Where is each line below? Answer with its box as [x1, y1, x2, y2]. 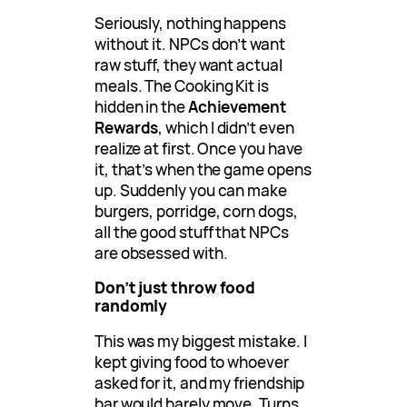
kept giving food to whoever [94, 352, 289, 373]
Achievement [187, 96, 286, 118]
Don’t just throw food [94, 277, 256, 299]
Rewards [94, 117, 159, 139]
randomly [94, 295, 168, 317]
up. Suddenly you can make [94, 180, 287, 202]
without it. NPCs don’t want [94, 34, 285, 55]
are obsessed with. [94, 243, 228, 264]
